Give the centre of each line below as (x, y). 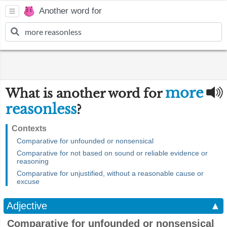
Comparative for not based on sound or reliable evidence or (112, 153)
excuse (28, 181)
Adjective (27, 206)
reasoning (33, 161)
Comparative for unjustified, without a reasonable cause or (110, 173)
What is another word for (85, 93)
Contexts (29, 128)
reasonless (41, 109)
